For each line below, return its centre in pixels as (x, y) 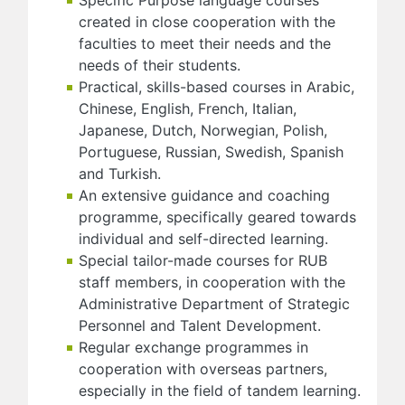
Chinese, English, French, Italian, (188, 108)
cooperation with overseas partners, (203, 368)
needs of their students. (160, 65)
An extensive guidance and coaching (204, 195)
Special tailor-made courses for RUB (203, 260)
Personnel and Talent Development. (200, 325)
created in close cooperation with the (207, 21)
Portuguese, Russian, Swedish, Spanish (211, 151)
